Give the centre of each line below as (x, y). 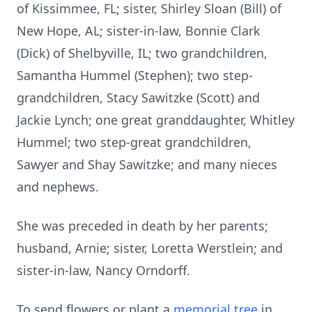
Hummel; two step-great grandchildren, (134, 142)
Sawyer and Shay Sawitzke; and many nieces (147, 164)
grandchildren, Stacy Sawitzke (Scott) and (138, 97)
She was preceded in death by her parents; (142, 226)
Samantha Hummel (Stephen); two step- (135, 75)
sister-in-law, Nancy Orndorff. (103, 270)
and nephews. (58, 187)
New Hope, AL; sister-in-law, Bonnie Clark (139, 31)
